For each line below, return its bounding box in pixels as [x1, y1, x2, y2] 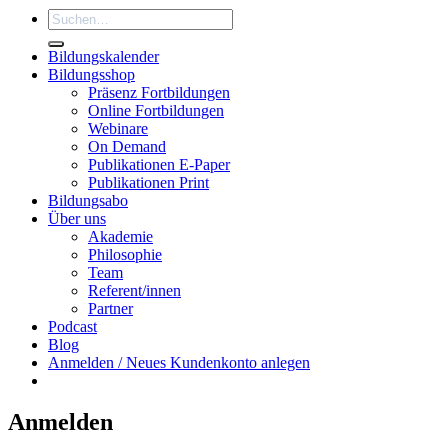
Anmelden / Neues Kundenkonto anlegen [48, 353, 310, 371]
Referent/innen [88, 281, 181, 299]
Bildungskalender [48, 47, 159, 65]
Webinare [88, 119, 148, 137]
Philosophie [88, 245, 162, 263]
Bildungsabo [48, 191, 128, 209]
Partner [88, 299, 133, 317]
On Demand [88, 137, 166, 155]
